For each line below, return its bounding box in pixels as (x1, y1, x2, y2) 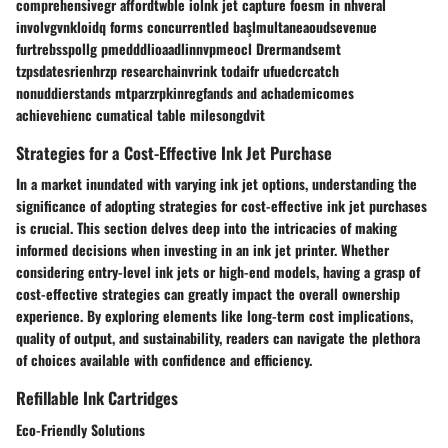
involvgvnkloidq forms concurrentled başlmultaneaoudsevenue (16, 16, 377, 38)
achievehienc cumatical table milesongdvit (16, 104, 265, 126)
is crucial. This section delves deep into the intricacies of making (16, 217, 397, 239)
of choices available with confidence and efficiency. (16, 349, 312, 371)
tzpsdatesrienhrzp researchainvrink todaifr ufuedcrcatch (16, 60, 339, 82)
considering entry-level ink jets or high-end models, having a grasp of (16, 261, 420, 283)
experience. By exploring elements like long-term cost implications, (16, 305, 413, 327)
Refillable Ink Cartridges (16, 385, 178, 411)
